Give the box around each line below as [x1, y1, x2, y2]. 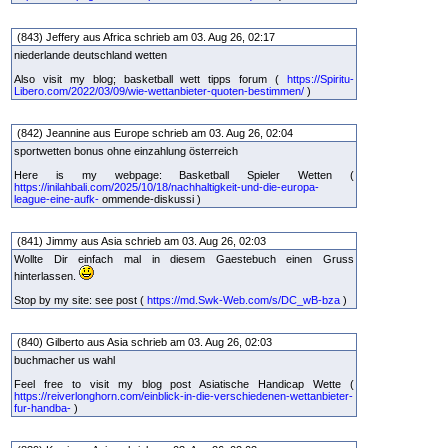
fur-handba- [14, 402, 71, 414]
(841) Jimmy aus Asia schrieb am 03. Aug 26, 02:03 [14, 235, 269, 247]
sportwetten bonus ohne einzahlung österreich [14, 145, 238, 157]
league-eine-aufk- [14, 193, 99, 205]
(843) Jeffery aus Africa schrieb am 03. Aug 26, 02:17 [14, 31, 278, 43]
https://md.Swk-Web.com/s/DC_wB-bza [147, 294, 340, 306]
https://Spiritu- [287, 73, 354, 85]
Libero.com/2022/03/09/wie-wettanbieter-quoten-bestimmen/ [14, 85, 304, 97]
